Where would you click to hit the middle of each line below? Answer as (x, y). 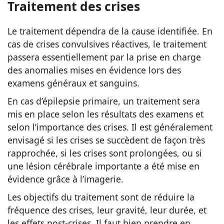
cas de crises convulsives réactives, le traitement (107, 44)
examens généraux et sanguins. (73, 83)
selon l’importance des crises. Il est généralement (110, 127)
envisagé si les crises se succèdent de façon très (106, 140)
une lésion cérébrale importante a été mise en (103, 166)
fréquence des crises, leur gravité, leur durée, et (107, 210)
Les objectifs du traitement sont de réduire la (101, 197)
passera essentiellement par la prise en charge (104, 57)
